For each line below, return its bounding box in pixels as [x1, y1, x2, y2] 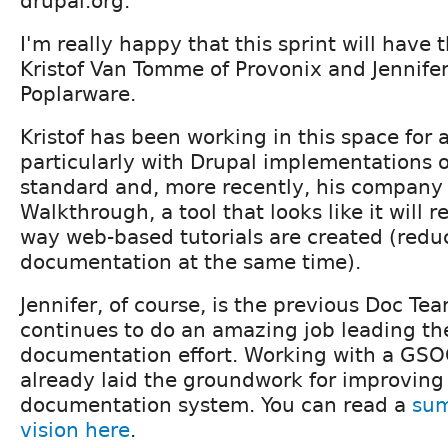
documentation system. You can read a [20, 392, 412, 417]
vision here [20, 417, 130, 442]
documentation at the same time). [20, 249, 361, 274]
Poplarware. [20, 81, 136, 106]
